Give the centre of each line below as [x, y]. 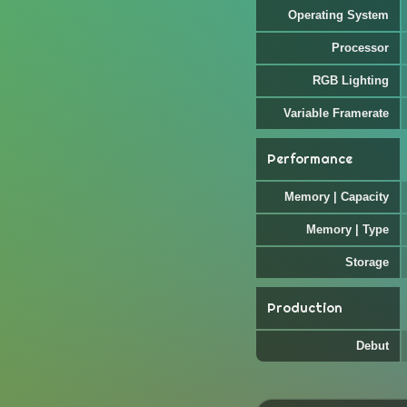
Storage [367, 262]
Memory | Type [347, 229]
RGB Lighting [351, 80]
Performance [310, 159]
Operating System [338, 15]
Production [305, 308]
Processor [360, 48]
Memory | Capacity [337, 197]
